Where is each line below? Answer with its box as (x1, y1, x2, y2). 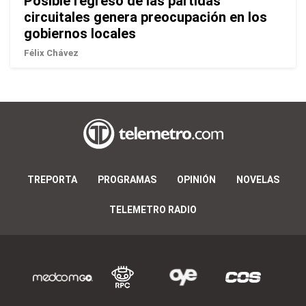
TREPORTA (27, 173, 77, 185)
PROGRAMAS (97, 173, 156, 185)
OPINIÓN (176, 173, 216, 185)
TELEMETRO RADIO (109, 204, 197, 215)
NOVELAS (236, 173, 279, 185)
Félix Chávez (24, 47, 79, 58)
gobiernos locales (24, 25, 136, 42)
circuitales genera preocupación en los (24, 8, 267, 25)
